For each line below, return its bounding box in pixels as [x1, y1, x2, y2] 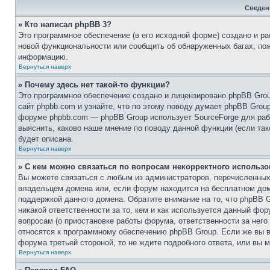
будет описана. [18, 134, 74, 143]
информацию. [18, 52, 68, 61]
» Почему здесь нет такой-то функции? [18, 80, 170, 89]
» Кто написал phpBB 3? [18, 20, 111, 29]
